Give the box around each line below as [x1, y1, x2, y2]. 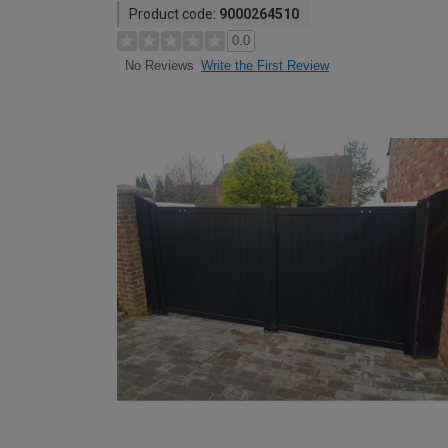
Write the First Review [201, 58, 329, 73]
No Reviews [124, 58, 194, 74]
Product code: [129, 6, 219, 22]
